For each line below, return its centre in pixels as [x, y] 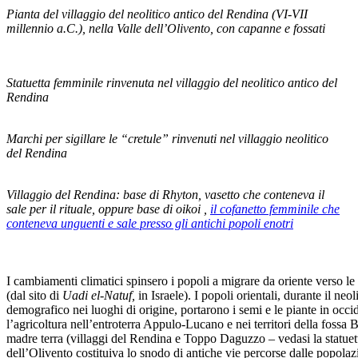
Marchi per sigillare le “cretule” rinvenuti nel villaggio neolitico [167, 138]
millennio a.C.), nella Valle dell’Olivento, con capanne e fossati [166, 28]
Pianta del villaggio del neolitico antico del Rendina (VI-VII [157, 14]
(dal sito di [34, 295]
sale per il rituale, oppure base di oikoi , [108, 209]
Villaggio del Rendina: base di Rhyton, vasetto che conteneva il [165, 194]
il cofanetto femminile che [275, 209]
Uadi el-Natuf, [100, 295]
